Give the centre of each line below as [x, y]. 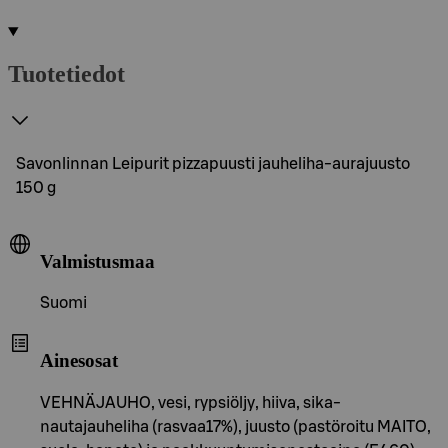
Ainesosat [79, 360]
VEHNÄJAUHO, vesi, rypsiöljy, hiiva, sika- [190, 402]
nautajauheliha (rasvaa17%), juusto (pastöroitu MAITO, [235, 426]
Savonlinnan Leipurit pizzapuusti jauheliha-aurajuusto [213, 163]
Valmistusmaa [97, 261]
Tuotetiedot [66, 73]
